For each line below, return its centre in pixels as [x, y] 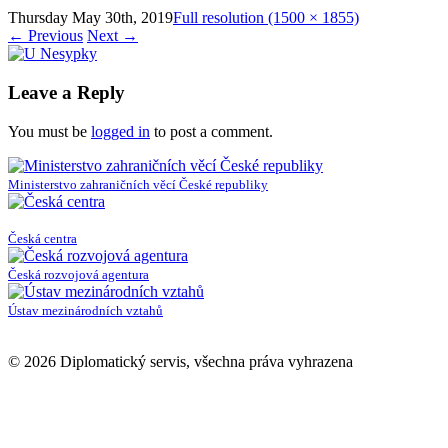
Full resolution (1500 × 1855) [266, 18]
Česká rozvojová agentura [78, 274]
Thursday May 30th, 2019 [90, 18]
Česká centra [42, 238]
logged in [120, 131]
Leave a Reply [66, 92]
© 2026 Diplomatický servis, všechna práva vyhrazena [180, 361]
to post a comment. [211, 131]
